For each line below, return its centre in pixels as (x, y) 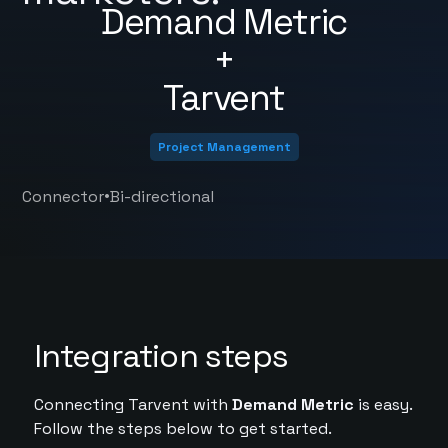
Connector (63, 196)
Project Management (224, 147)
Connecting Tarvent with (132, 404)
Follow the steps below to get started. (182, 428)
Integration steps (160, 356)
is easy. (382, 404)
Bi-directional (162, 196)
